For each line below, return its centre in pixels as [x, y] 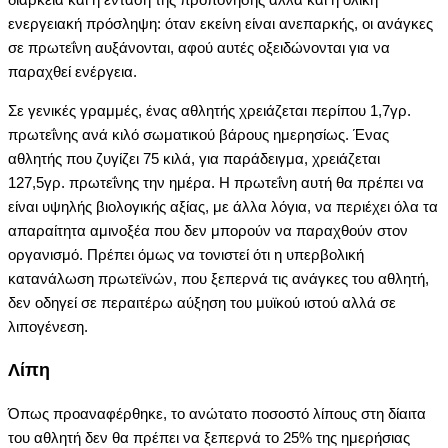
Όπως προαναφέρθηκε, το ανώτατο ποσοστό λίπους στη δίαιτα [217, 413]
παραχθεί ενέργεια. [72, 71]
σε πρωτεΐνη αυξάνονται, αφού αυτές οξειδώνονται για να [199, 47]
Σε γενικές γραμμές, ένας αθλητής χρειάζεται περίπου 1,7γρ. [209, 110]
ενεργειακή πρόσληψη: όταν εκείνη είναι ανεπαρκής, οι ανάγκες [220, 23]
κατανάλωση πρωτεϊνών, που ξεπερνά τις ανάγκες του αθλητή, [218, 278]
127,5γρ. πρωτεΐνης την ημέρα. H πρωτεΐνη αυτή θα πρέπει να [216, 182]
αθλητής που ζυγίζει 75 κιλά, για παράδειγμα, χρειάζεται [194, 158]
